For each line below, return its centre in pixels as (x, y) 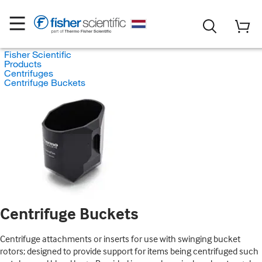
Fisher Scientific (37, 54)
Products (23, 64)
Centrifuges (28, 73)
